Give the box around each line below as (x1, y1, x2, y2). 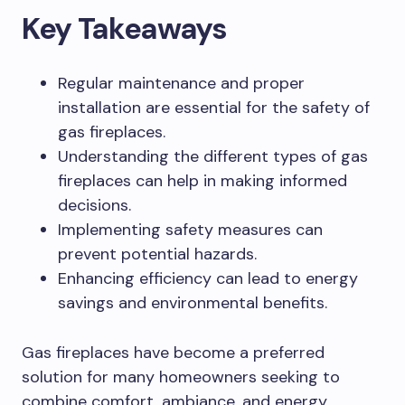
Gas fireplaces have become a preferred (22, 342, 325, 363)
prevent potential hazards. (58, 243, 257, 265)
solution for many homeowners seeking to (22, 366, 340, 388)
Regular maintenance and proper (58, 72, 305, 94)
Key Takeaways (22, 9, 227, 48)
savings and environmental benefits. (58, 292, 327, 314)
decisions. (58, 194, 131, 216)
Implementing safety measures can (58, 219, 323, 240)
